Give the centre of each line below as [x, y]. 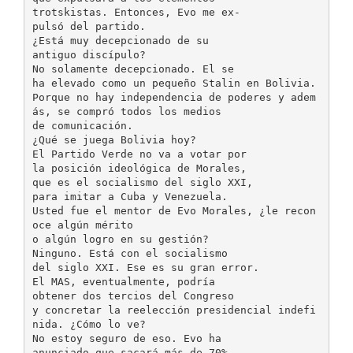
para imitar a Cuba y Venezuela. [130, 196]
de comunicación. [82, 125]
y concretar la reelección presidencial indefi [174, 310]
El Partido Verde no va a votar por [139, 154]
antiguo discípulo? [89, 54]
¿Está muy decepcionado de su [120, 40]
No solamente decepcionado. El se [133, 69]
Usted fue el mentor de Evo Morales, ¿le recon [174, 210]
